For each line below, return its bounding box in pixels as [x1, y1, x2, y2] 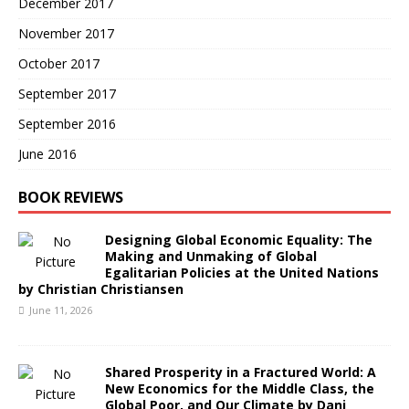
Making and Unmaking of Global [105, 247, 317, 265]
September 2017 [18, 85, 116, 102]
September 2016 [18, 115, 116, 132]
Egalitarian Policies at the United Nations [105, 264, 379, 281]
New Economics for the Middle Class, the [105, 380, 374, 397]
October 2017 [18, 55, 100, 72]
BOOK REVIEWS [18, 187, 123, 207]
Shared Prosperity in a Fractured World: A [105, 363, 376, 381]
